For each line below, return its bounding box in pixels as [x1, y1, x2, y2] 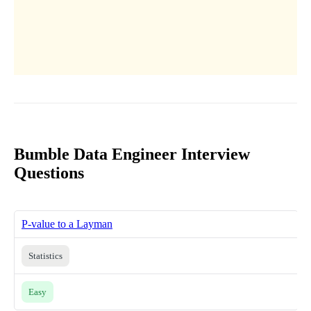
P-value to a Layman [22, 217, 112, 230]
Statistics [28, 250, 62, 261]
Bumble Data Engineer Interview [14, 144, 250, 163]
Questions [14, 163, 84, 182]
